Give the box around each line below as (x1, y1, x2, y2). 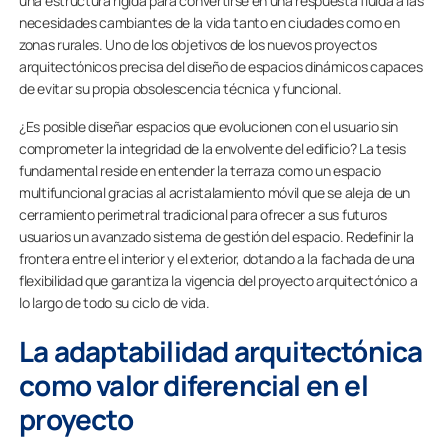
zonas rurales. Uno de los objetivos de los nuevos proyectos (19, 35, 377, 54)
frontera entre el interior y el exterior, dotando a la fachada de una (19, 249, 416, 268)
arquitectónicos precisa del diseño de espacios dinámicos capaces (19, 57, 423, 76)
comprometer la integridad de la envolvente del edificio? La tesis (19, 139, 406, 158)
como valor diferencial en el (19, 366, 368, 404)
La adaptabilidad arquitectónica (19, 332, 423, 370)
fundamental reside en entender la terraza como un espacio (19, 161, 381, 180)
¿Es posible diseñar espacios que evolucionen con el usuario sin (19, 117, 398, 136)
